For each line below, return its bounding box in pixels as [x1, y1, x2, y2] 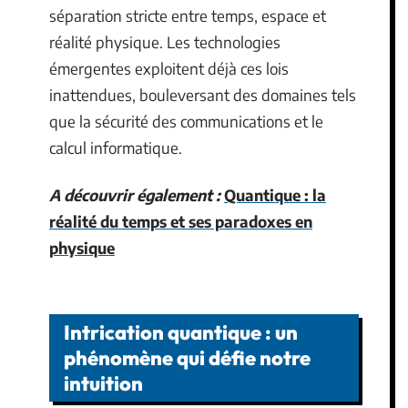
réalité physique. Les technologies [49, 32, 280, 52]
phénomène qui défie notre [64, 345, 311, 371]
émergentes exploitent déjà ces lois [49, 58, 289, 78]
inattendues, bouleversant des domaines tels [49, 85, 356, 105]
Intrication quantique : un [64, 320, 298, 345]
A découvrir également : [49, 184, 220, 205]
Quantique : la [224, 184, 326, 205]
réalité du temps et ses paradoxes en [49, 210, 312, 231]
